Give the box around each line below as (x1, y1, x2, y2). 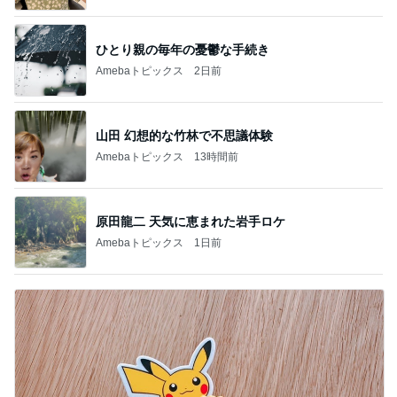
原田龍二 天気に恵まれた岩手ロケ (96, 214, 285, 229)
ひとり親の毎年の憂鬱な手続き (96, 42, 269, 57)
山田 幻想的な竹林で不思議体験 (96, 128, 273, 143)
